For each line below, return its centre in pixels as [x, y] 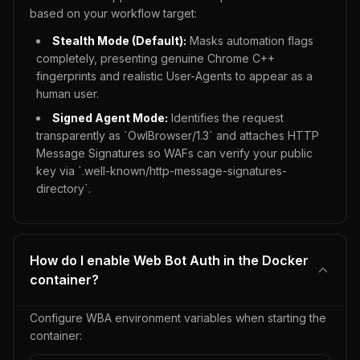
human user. [67, 94]
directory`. [63, 188]
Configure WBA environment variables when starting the [178, 318]
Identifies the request [226, 118]
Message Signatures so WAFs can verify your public [174, 153]
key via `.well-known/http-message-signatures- [162, 171]
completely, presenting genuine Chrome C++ [155, 58]
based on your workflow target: [113, 13]
